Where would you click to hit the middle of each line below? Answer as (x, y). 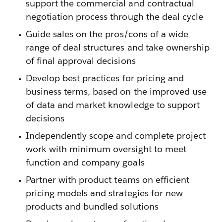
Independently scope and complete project (116, 136)
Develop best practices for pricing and (105, 78)
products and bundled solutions (92, 206)
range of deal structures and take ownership (118, 47)
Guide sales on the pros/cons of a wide (107, 34)
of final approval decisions (81, 61)
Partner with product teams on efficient (108, 180)
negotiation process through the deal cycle (114, 17)
